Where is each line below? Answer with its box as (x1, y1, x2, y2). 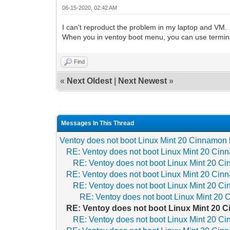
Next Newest (118, 76, 167, 85)
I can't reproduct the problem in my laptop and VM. (62, 23, 227, 31)
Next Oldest (67, 76, 112, 85)
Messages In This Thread (61, 119, 135, 127)
